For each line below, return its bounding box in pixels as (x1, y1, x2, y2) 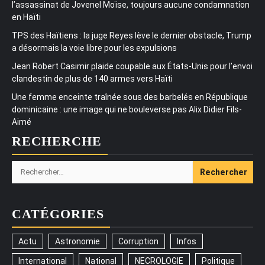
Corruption (118, 236, 159, 246)
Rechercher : (11, 161, 67, 173)
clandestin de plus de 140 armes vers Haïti (12, 73, 173, 83)
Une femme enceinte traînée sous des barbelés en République (12, 92, 248, 102)
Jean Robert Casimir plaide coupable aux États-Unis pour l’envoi (12, 61, 253, 71)
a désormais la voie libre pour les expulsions (12, 43, 177, 53)
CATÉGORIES (12, 206, 104, 221)
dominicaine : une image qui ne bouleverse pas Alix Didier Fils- (12, 104, 242, 114)
